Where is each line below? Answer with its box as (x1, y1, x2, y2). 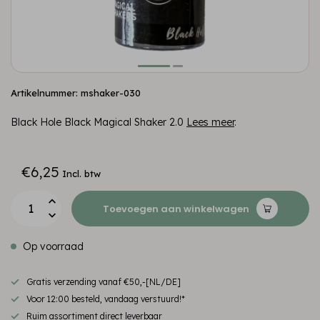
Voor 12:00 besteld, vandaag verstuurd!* (26, 294, 185, 304)
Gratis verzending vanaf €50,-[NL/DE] (26, 276, 181, 287)
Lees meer (186, 116, 234, 129)
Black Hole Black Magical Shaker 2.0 (11, 116, 186, 129)
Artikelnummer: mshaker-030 (11, 87, 141, 99)
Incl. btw (62, 168, 101, 179)
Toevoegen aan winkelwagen (103, 201, 249, 216)
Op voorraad (20, 240, 84, 253)
